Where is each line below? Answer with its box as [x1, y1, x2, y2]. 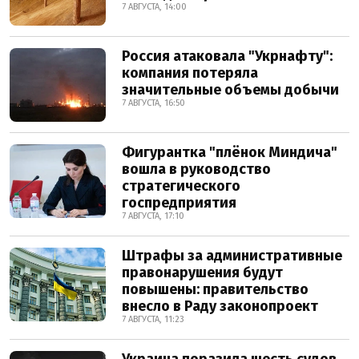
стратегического [122, 177, 240, 195]
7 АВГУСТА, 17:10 [122, 211, 184, 221]
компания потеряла [122, 64, 258, 82]
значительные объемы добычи [122, 81, 339, 99]
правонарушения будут [122, 264, 283, 281]
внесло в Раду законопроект [122, 297, 318, 315]
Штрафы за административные [122, 247, 342, 264]
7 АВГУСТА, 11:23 [122, 314, 184, 325]
